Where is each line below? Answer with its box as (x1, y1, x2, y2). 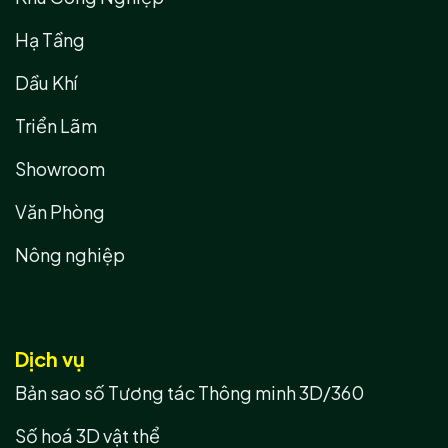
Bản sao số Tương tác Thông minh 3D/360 (15, 381, 364, 404)
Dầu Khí (15, 71, 77, 94)
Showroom (15, 157, 105, 180)
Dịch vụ (15, 346, 85, 371)
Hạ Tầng (15, 28, 85, 51)
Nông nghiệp (15, 243, 125, 266)
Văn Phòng (15, 200, 105, 223)
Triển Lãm (15, 114, 97, 137)
